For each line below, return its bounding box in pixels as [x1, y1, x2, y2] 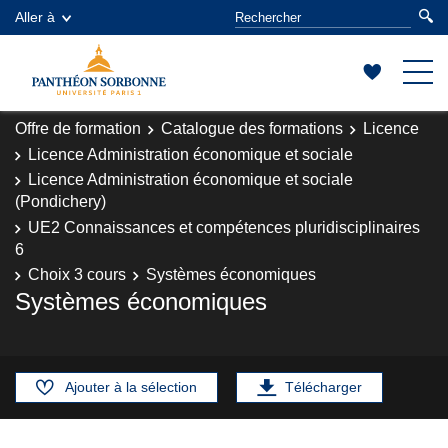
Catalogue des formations [161, 120, 343, 137]
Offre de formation [15, 120, 141, 137]
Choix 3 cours [28, 266, 126, 283]
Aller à [15, 9, 55, 25]
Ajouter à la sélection [65, 378, 197, 395]
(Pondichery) [15, 193, 106, 210]
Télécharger [285, 378, 362, 395]
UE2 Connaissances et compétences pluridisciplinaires [28, 218, 420, 236]
